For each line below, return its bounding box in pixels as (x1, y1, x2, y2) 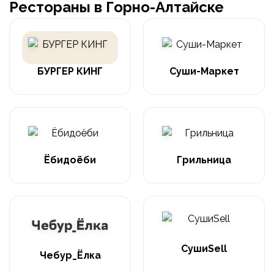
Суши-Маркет (169, 65, 239, 77)
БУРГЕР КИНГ (37, 65, 103, 77)
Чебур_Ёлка (39, 250, 101, 261)
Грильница (177, 154, 231, 166)
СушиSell (181, 242, 227, 254)
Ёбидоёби (44, 154, 96, 166)
